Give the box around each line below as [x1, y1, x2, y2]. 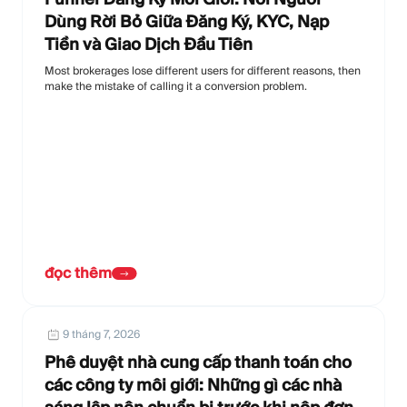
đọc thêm [45, 263, 112, 283]
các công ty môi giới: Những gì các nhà [45, 373, 342, 395]
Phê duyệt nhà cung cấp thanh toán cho [45, 351, 352, 372]
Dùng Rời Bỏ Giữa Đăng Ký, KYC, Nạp [45, 10, 329, 32]
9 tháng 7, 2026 [63, 326, 140, 341]
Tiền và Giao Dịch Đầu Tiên [45, 33, 253, 55]
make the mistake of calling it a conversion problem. [45, 78, 307, 93]
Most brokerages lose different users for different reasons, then [45, 63, 361, 77]
